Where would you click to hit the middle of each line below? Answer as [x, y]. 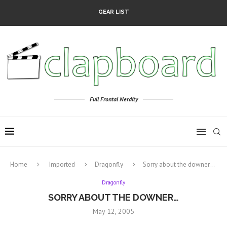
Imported [62, 165]
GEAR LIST [113, 12]
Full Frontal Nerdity [113, 99]
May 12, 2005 [113, 212]
